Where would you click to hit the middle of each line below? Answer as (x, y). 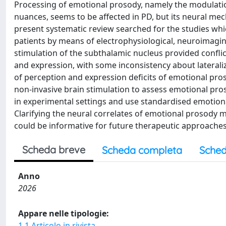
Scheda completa (142, 150)
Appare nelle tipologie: (64, 213)
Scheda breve (54, 150)
